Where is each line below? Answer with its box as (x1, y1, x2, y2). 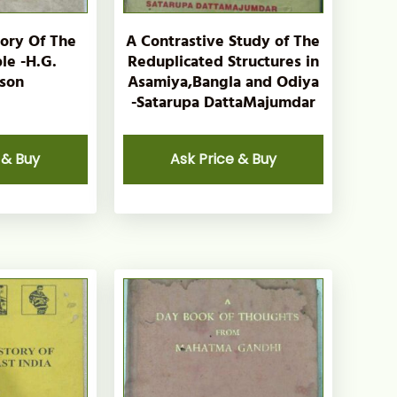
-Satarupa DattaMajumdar (130, 90, 315, 116)
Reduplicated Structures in (127, 49, 319, 75)
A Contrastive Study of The (126, 28, 321, 55)
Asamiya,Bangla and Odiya (127, 69, 319, 96)
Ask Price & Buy (169, 149, 276, 170)
